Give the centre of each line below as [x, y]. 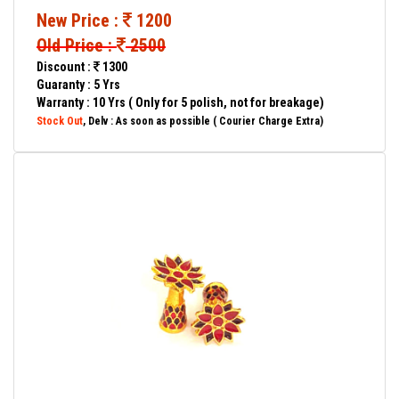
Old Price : [77, 45]
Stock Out [60, 121]
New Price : [80, 20]
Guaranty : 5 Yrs [78, 85]
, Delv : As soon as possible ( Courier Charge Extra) [203, 121]
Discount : [65, 67]
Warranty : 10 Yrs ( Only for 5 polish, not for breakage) [180, 102]
